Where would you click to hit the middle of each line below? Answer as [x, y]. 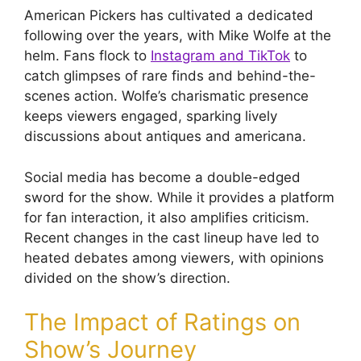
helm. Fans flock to [87, 56]
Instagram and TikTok [220, 56]
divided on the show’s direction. [127, 278]
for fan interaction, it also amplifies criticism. [167, 217]
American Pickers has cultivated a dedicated [169, 16]
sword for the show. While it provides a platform [179, 197]
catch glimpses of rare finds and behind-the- [170, 76]
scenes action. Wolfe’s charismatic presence [166, 96]
